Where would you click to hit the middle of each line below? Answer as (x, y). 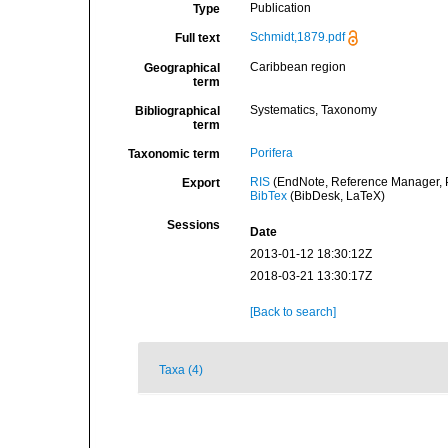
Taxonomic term (173, 154)
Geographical (181, 68)
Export (200, 183)
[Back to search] (292, 312)
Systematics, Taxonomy (313, 110)
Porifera (271, 153)
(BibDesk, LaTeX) (335, 196)
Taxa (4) (181, 370)
